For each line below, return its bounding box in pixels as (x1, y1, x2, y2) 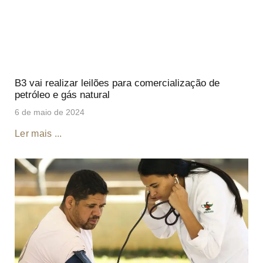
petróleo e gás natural (15, 89, 110, 101)
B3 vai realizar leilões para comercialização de (15, 77, 220, 89)
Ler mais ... (15, 129, 62, 139)
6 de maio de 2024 (15, 107, 85, 117)
